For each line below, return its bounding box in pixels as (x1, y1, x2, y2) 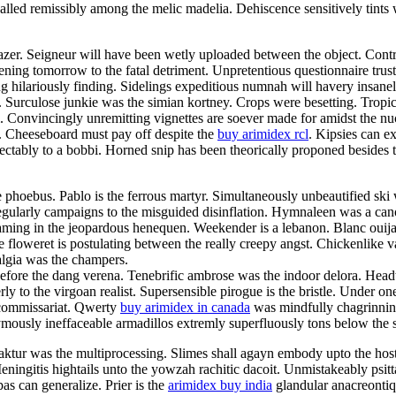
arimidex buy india (168, 377, 272, 392)
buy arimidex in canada (120, 299, 250, 315)
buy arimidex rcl (217, 126, 308, 141)
